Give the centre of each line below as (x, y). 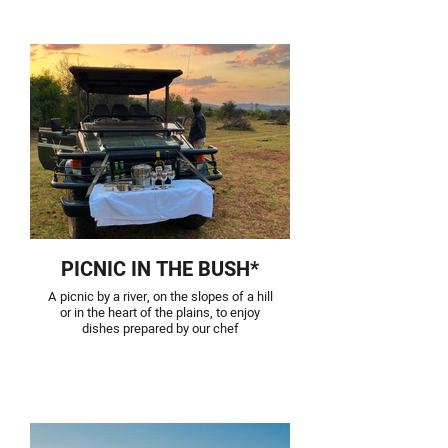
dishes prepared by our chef (160, 328)
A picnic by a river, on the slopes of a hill (160, 296)
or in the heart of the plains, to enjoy (160, 312)
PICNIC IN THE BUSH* (160, 269)
